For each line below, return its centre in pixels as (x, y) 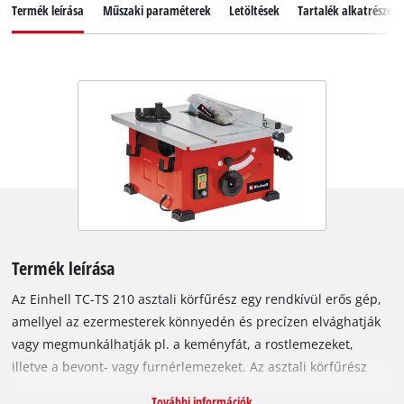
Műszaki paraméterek (156, 11)
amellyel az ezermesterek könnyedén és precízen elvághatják (197, 322)
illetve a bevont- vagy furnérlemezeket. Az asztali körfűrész (190, 367)
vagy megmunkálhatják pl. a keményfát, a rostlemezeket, (183, 344)
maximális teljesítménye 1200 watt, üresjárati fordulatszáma (195, 390)
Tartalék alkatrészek (348, 11)
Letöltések (254, 11)
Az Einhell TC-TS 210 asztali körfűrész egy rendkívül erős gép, (197, 299)
